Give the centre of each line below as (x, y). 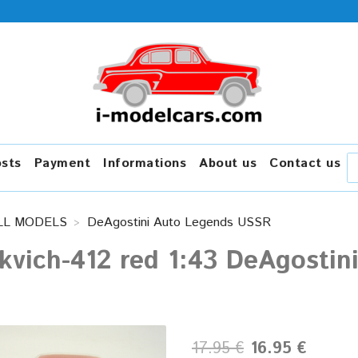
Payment (62, 163)
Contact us (305, 163)
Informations (145, 163)
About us (228, 163)
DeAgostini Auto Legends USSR (179, 223)
